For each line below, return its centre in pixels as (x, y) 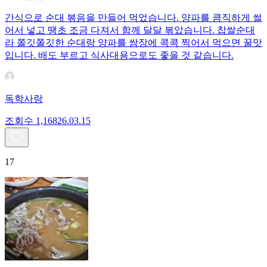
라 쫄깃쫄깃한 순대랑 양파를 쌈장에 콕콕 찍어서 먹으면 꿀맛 (133, 43)
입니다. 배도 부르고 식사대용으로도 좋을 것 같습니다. (119, 55)
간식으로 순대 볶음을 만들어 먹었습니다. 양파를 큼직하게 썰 (133, 18)
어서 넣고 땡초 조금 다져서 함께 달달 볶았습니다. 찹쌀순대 (130, 30)
